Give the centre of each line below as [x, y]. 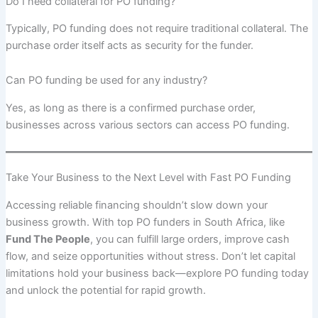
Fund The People [48, 239]
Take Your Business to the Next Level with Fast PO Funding [148, 178]
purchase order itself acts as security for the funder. [129, 45]
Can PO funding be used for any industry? [106, 81]
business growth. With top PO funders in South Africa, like [145, 222]
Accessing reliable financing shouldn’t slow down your [136, 205]
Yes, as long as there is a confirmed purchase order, [130, 108]
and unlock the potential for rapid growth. [105, 290]
